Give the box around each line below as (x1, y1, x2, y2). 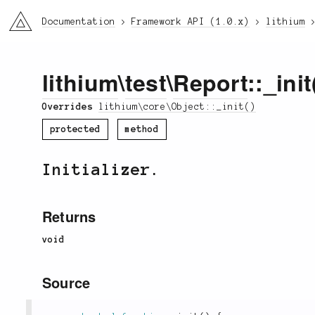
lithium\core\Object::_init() (98, 101, 256, 112)
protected (50, 124, 101, 134)
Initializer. (42, 160, 160, 179)
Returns (42, 205, 96, 226)
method (124, 124, 159, 134)
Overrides (42, 101, 98, 112)
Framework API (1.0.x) (131, 17, 250, 27)
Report (173, 66, 248, 99)
